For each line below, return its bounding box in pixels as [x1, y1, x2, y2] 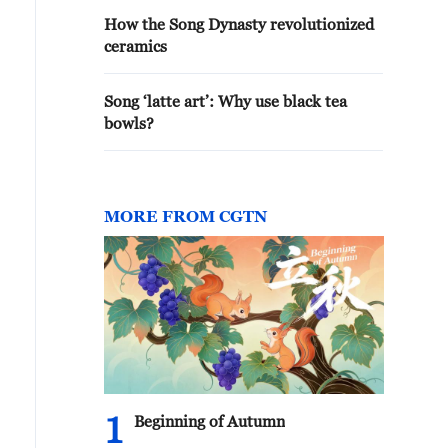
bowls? [104, 114, 154, 132]
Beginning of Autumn [134, 412, 285, 430]
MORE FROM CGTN [104, 207, 267, 225]
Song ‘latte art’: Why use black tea [104, 92, 347, 110]
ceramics [104, 37, 167, 55]
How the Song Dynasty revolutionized [104, 15, 374, 33]
